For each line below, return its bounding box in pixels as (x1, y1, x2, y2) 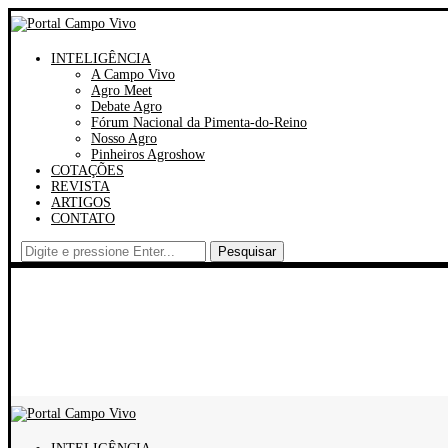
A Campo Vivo (91, 67, 175, 82)
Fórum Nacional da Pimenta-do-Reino (91, 115, 307, 130)
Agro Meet (91, 83, 152, 98)
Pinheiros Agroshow (91, 147, 205, 162)
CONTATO (51, 211, 115, 226)
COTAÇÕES (51, 163, 124, 178)
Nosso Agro (91, 131, 157, 146)
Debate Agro (91, 99, 162, 114)
